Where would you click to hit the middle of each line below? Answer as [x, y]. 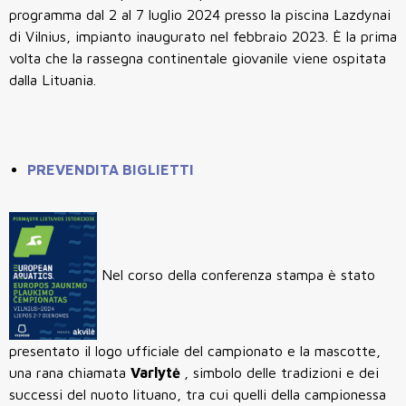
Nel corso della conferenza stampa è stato [236, 274]
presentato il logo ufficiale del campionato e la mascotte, [195, 350]
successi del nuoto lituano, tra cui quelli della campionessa [198, 394]
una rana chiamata [70, 372]
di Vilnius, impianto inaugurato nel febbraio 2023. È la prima [203, 36]
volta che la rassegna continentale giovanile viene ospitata [198, 58]
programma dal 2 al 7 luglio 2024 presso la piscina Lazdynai [200, 14]
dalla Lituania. [53, 79]
